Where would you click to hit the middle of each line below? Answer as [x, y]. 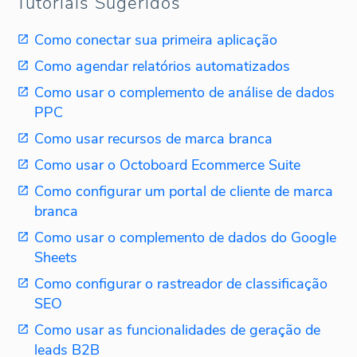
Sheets [56, 257]
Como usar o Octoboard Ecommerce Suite [167, 165]
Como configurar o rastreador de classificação [181, 283]
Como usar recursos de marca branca [153, 138]
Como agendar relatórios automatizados [162, 66]
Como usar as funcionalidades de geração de [177, 330]
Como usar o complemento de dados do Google [185, 237]
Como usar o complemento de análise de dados [184, 92]
